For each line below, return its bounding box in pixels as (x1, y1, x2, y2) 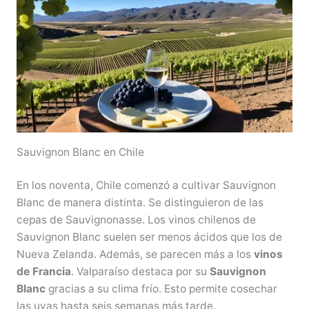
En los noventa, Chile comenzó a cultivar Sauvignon (16, 179, 276, 192)
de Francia (16, 265, 71, 279)
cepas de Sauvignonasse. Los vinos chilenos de (16, 213, 256, 227)
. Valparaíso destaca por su (70, 265, 210, 279)
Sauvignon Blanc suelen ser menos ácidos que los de (16, 230, 282, 244)
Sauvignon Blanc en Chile (16, 146, 144, 159)
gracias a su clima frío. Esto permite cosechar (45, 282, 277, 296)
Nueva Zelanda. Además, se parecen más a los (16, 248, 254, 261)
